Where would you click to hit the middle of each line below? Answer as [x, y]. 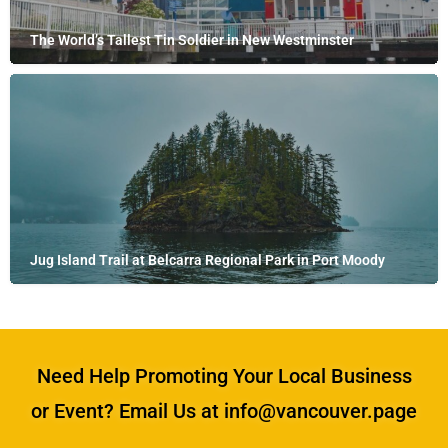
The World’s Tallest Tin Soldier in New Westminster [192, 40]
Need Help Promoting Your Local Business [224, 376]
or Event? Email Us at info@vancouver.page [224, 411]
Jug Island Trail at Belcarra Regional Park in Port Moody [207, 260]
